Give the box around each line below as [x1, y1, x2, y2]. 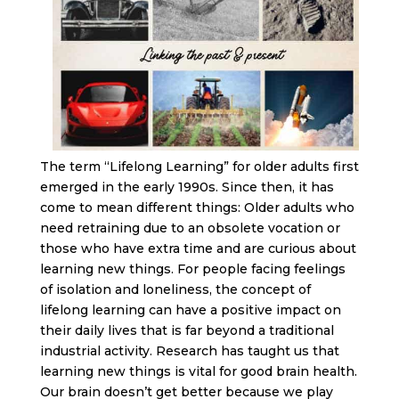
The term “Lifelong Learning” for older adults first [39, 159, 359, 175]
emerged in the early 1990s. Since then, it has [39, 179, 334, 195]
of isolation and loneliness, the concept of [39, 281, 311, 297]
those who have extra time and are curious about [39, 240, 356, 256]
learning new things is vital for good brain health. [39, 363, 357, 379]
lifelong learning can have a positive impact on [39, 302, 341, 318]
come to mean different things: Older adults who [39, 199, 354, 216]
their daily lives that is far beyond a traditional [39, 322, 334, 338]
